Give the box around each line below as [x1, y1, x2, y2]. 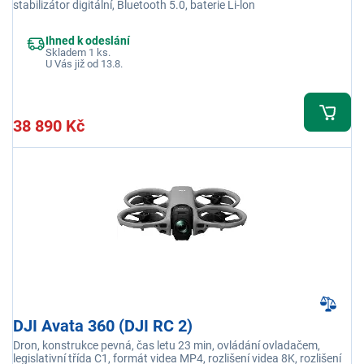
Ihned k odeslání [45, 34, 130, 48]
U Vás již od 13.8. [45, 58, 123, 71]
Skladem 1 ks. [45, 46, 110, 59]
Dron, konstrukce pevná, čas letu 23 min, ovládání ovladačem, [13, 339, 320, 353]
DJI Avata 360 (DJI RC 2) [13, 316, 193, 336]
